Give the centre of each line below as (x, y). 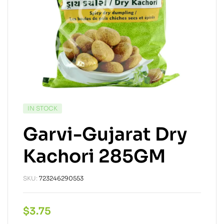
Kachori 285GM (94, 156)
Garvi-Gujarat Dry (105, 134)
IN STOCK (42, 108)
